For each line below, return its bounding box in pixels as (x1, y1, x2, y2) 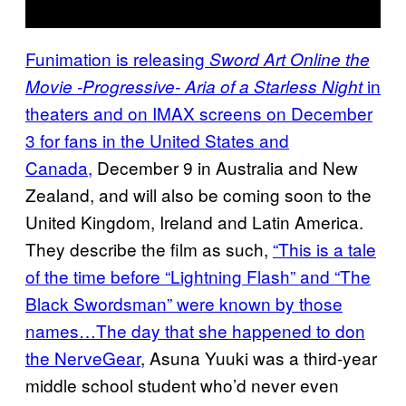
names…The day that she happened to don (25, 317, 365, 343)
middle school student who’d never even (25, 372, 339, 397)
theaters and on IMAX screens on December (25, 100, 372, 125)
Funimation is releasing (25, 45, 209, 71)
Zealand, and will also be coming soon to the (25, 181, 372, 207)
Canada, (25, 154, 92, 179)
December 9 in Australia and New (92, 154, 358, 179)
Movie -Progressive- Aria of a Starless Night (25, 73, 367, 98)
